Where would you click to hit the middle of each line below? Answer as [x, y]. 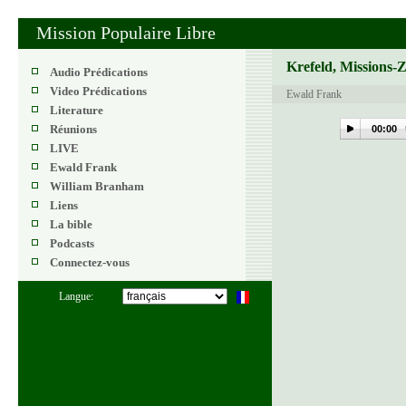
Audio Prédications [99, 72]
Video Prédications [98, 91]
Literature [77, 110]
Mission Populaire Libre [126, 33]
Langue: [76, 296]
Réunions [73, 129]
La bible [71, 224]
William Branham [97, 186]
